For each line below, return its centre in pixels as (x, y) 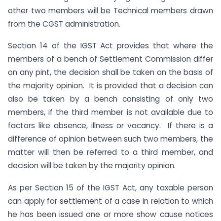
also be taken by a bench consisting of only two (110, 99)
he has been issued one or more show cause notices (110, 215)
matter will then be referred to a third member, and (110, 152)
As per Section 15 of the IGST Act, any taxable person (110, 188)
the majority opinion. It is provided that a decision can (110, 86)
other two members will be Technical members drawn (110, 10)
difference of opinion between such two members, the (110, 139)
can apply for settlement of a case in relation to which (110, 201)
